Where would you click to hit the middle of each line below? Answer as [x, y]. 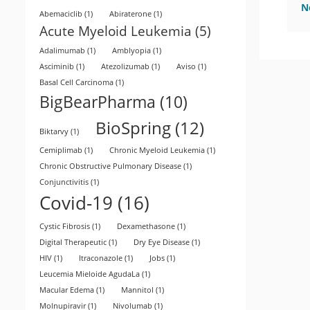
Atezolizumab [125, 66]
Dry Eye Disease [162, 242]
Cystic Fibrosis [65, 226]
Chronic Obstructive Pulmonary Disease [110, 166]
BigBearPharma [98, 102]
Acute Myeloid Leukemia [116, 31]
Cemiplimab [61, 150]
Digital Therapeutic [73, 242]
